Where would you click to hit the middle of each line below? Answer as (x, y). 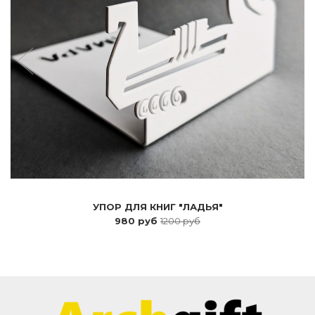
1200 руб (180, 220)
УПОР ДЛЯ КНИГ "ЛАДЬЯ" (157, 206)
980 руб (137, 220)
